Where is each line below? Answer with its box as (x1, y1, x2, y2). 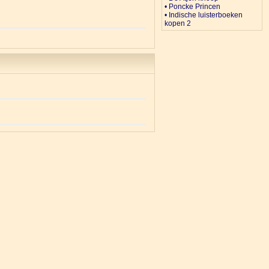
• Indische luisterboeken (165, 11, 243, 19)
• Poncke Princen (165, 2, 220, 11)
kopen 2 (165, 19, 191, 28)
